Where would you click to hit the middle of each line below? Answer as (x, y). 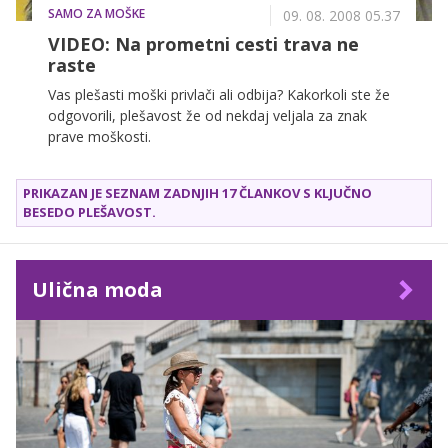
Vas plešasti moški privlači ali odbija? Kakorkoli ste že (219, 95)
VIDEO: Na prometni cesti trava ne (203, 44)
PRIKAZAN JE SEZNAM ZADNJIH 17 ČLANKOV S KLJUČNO (197, 193)
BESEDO (50, 212)
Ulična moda (97, 290)
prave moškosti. (99, 137)
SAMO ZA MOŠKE (96, 14)
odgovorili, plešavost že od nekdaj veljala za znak (207, 116)
